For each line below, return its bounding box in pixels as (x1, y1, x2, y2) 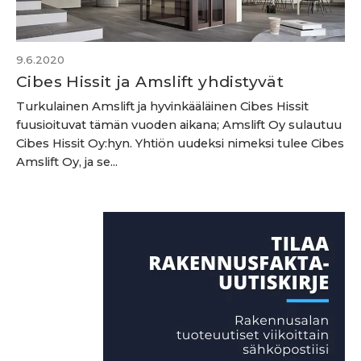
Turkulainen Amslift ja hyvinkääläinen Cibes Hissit (16, 99, 309, 114)
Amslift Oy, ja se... (16, 155, 118, 169)
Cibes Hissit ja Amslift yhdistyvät (16, 72, 284, 91)
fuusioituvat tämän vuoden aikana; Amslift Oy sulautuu (16, 118, 342, 132)
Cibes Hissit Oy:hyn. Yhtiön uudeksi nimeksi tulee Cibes (16, 136, 344, 151)
